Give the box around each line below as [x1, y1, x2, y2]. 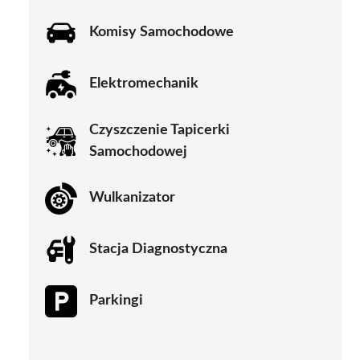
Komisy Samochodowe [89, 25, 234, 40]
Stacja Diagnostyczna [89, 242, 227, 257]
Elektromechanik [89, 76, 198, 92]
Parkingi [89, 293, 143, 309]
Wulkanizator [89, 190, 175, 206]
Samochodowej [89, 144, 187, 159]
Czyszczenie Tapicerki [89, 122, 230, 137]
